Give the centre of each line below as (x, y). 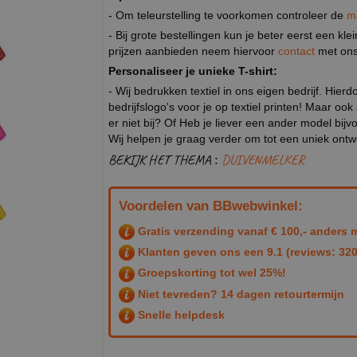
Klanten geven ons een (201, 252)
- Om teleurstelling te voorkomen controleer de (228, 15)
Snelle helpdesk (180, 315)
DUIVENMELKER (263, 159)
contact (298, 51)
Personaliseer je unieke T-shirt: (193, 71)
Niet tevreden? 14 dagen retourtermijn (239, 294)
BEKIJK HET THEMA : (165, 159)
